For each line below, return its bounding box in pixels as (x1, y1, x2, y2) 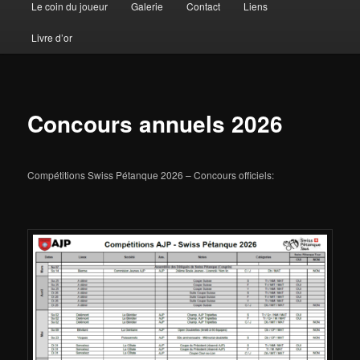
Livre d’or (31, 30, 72, 44)
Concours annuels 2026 (27, 107, 284, 141)
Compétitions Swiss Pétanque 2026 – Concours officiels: (27, 167, 275, 182)
